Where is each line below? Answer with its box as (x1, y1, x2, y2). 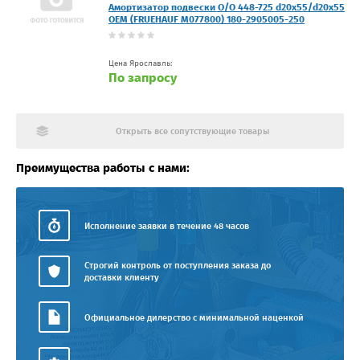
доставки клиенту (84, 272, 159, 283)
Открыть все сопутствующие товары (115, 125, 269, 137)
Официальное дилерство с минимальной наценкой (84, 312, 304, 323)
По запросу (108, 69, 177, 85)
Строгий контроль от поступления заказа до (84, 260, 271, 271)
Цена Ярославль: (108, 58, 173, 68)
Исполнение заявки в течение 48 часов (84, 220, 249, 231)
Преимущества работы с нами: (16, 160, 190, 175)
